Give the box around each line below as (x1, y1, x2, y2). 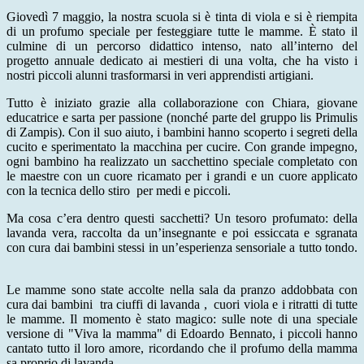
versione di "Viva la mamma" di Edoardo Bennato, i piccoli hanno (6, 327, 357, 341)
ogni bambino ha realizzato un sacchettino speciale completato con (6, 154, 357, 169)
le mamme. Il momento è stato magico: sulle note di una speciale (6, 312, 357, 327)
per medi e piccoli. (136, 184, 231, 198)
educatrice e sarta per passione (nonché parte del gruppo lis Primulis (6, 110, 357, 125)
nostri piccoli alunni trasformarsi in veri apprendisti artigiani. (6, 68, 314, 83)
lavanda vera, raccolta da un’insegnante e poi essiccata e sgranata (6, 226, 357, 240)
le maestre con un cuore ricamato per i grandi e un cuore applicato (6, 169, 357, 184)
